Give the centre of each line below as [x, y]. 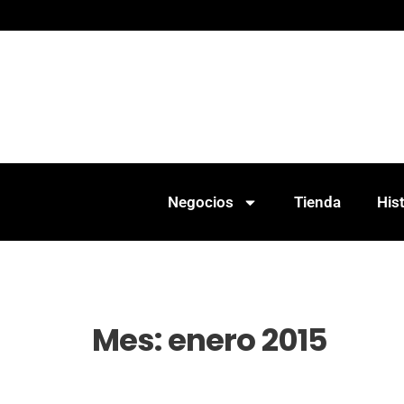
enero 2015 [248, 340]
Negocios [200, 202]
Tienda [317, 202]
